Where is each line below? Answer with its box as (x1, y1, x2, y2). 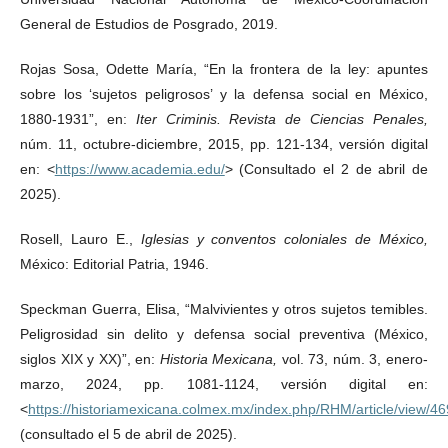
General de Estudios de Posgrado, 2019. (20, 15, 278, 32)
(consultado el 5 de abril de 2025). (20, 425, 237, 442)
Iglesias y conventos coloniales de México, (140, 230, 428, 247)
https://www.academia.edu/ (54, 160, 225, 177)
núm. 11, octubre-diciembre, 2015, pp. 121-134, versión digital (20, 135, 428, 152)
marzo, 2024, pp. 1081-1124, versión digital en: (20, 375, 428, 392)
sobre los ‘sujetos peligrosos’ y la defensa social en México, (20, 85, 428, 102)
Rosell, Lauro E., (20, 230, 141, 247)
